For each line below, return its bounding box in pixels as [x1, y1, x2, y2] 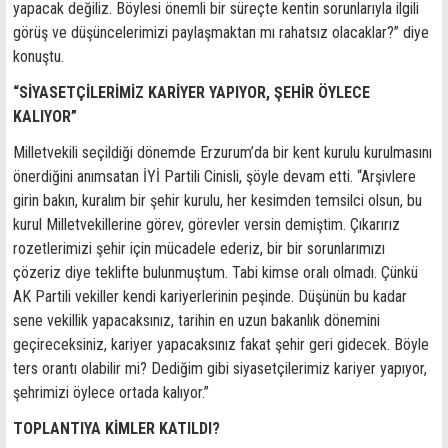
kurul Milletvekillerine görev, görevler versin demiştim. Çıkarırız [13, 215, 400, 234]
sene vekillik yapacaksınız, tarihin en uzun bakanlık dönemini [13, 311, 380, 330]
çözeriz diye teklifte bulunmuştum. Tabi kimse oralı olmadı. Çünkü [13, 263, 418, 282]
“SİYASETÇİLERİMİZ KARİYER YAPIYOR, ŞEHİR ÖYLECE [13, 83, 370, 102]
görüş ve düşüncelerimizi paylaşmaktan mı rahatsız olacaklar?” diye [13, 23, 429, 42]
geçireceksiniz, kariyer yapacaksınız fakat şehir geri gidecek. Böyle [13, 335, 429, 354]
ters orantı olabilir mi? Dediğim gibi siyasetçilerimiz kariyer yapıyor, [13, 359, 427, 378]
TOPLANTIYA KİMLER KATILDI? [13, 419, 220, 438]
